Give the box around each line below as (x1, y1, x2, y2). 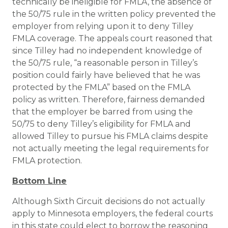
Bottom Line (12, 176, 67, 186)
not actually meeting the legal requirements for (12, 144, 209, 153)
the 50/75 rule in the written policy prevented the (12, 9, 216, 19)
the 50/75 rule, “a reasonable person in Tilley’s (12, 58, 197, 68)
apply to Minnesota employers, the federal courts (12, 209, 213, 218)
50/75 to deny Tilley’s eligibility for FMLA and (12, 119, 191, 129)
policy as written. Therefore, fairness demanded (12, 95, 205, 104)
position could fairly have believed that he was (12, 70, 200, 80)
